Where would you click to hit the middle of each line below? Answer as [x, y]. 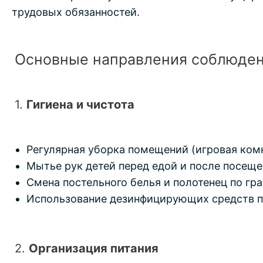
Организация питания [94, 249]
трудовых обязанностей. [76, 12]
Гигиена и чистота [80, 105]
